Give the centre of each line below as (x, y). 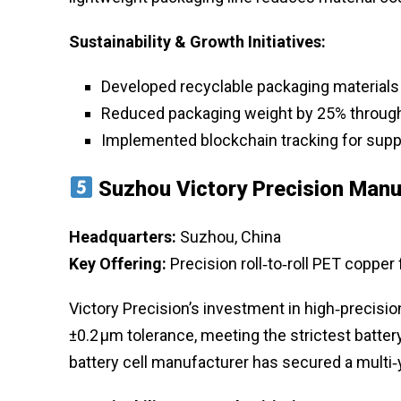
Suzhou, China (229, 236)
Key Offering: (118, 263)
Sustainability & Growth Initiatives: (197, 41)
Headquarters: (123, 236)
